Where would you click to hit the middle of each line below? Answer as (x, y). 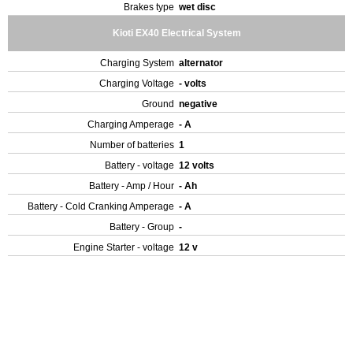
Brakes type (149, 7)
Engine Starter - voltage (124, 247)
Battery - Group (142, 227)
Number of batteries (132, 145)
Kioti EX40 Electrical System (176, 33)
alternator (202, 63)
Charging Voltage (137, 84)
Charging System (137, 63)
